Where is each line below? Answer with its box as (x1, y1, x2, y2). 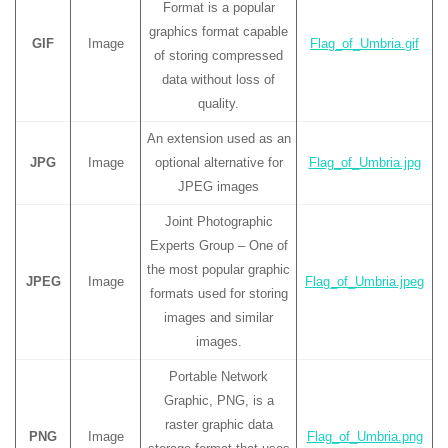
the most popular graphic (147, 262, 290, 277)
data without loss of (162, 72, 275, 87)
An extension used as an (146, 131, 291, 146)
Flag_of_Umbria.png (306, 429, 423, 444)
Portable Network (169, 369, 268, 384)
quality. (198, 96, 239, 111)
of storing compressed (154, 48, 283, 63)
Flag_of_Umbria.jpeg (305, 274, 424, 289)
